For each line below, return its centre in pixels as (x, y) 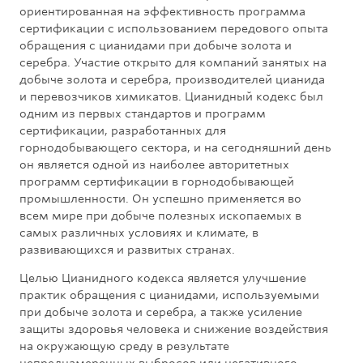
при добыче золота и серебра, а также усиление (161, 312)
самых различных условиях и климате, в (139, 233)
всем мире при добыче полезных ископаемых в (160, 216)
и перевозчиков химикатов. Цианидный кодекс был (171, 96)
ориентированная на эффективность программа (162, 11)
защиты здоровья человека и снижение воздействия (174, 329)
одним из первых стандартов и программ (143, 113)
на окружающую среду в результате (124, 346)
